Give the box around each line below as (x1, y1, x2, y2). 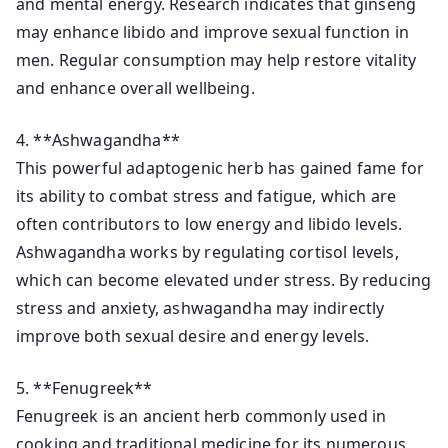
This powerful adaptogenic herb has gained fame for (16, 157, 425, 179)
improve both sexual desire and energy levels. (16, 325, 370, 347)
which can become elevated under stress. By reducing (16, 269, 432, 291)
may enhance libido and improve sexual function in (16, 21, 409, 43)
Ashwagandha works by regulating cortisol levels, (16, 241, 399, 263)
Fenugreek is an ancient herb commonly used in (16, 405, 387, 427)
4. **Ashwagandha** (16, 129, 180, 151)
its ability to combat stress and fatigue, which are (16, 185, 397, 207)
